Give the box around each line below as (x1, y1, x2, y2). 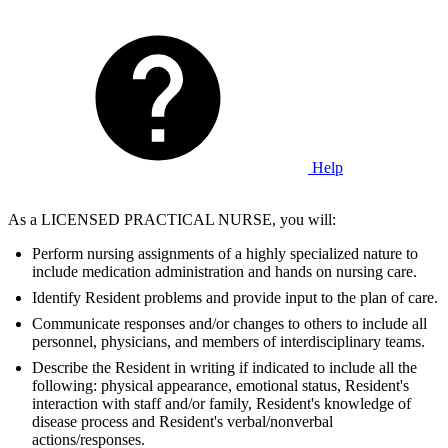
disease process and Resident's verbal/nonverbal (32, 413, 333, 431)
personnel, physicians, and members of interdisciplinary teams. (32, 333, 425, 351)
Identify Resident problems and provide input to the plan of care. (32, 289, 438, 307)
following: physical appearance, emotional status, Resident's (32, 377, 409, 395)
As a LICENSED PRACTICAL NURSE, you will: (8, 211, 336, 229)
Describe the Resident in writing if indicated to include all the (32, 359, 417, 377)
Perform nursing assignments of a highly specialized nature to (32, 245, 418, 263)
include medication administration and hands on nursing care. (32, 263, 417, 281)
